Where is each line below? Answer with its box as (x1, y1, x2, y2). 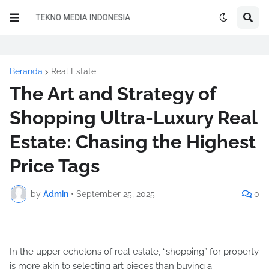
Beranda (10, 67, 43, 76)
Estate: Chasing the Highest (10, 131, 256, 153)
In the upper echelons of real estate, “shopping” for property (10, 246, 259, 257)
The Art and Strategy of (10, 83, 216, 104)
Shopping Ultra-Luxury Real (10, 107, 257, 128)
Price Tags (10, 155, 100, 177)
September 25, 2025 (76, 189, 155, 199)
